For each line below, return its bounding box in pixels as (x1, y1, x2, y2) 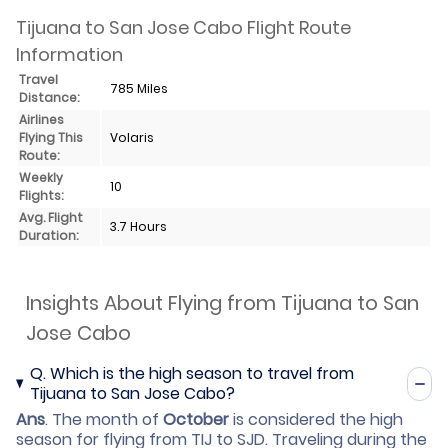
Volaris (110, 128, 154, 146)
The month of (52, 407, 163, 431)
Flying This (19, 128, 83, 146)
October (163, 407, 229, 431)
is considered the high (229, 407, 403, 431)
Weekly (19, 168, 63, 186)
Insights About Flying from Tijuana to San (26, 288, 419, 317)
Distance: (19, 88, 79, 106)
